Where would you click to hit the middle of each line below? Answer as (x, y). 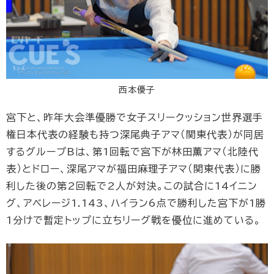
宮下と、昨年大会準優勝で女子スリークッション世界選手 (135, 118)
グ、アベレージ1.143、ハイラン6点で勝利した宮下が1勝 (136, 203)
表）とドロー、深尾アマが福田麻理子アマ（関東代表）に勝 (134, 169)
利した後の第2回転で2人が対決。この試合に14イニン (132, 186)
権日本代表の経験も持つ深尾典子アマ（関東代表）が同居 (135, 135)
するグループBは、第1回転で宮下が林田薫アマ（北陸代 (132, 152)
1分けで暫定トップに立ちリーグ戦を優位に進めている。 (134, 220)
